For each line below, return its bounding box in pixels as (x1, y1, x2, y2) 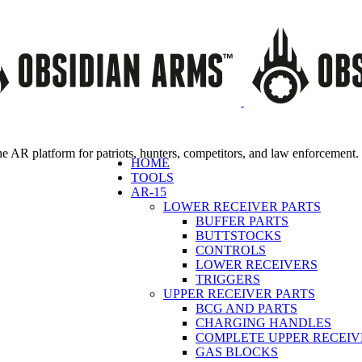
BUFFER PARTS (196, 214, 288, 228)
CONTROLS (196, 243, 266, 257)
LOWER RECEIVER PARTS (163, 200, 321, 213)
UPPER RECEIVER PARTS (163, 287, 315, 301)
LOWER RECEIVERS (196, 258, 318, 271)
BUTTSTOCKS (196, 229, 281, 242)
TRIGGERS (196, 272, 260, 286)
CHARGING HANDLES (196, 316, 331, 330)
